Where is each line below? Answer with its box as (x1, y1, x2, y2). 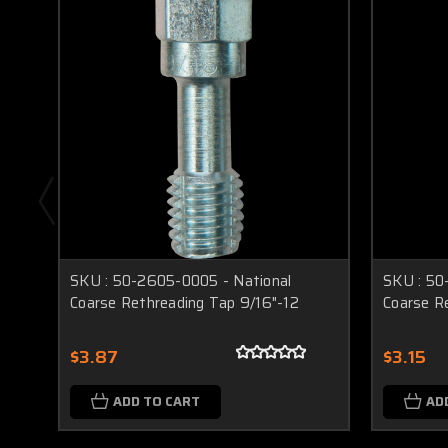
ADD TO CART (113, 390, 200, 412)
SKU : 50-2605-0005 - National (70, 268, 292, 293)
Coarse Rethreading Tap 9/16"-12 (70, 290, 299, 315)
